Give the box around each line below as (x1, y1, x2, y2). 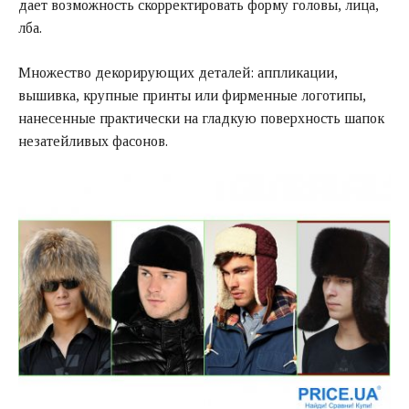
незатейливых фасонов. (18, 132, 168, 149)
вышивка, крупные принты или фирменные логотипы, (18, 87, 366, 103)
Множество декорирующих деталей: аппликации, (18, 64, 338, 80)
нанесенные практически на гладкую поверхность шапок (18, 110, 384, 126)
